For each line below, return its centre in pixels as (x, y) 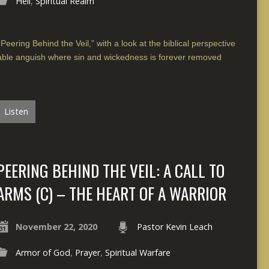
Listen (15, 111)
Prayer (87, 252)
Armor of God (43, 252)
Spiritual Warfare (138, 252)
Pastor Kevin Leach (174, 226)
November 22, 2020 (56, 226)
